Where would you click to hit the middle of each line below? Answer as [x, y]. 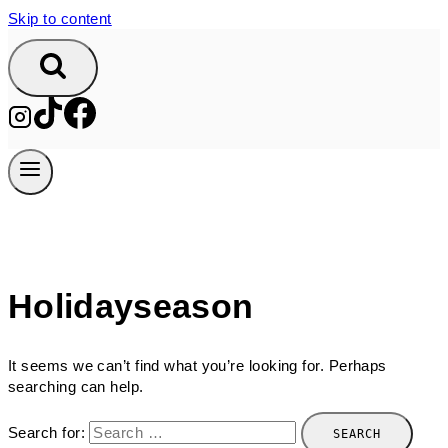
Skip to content [60, 18]
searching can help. [76, 386]
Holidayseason [131, 306]
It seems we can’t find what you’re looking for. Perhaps [197, 365]
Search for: [46, 432]
